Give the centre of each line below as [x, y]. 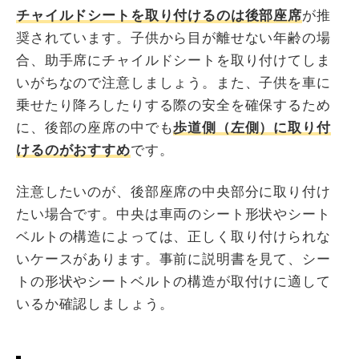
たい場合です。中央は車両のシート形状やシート [173, 215]
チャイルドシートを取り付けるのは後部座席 [159, 16]
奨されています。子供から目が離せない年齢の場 [173, 38]
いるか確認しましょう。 [95, 305]
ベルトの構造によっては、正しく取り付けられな [173, 237]
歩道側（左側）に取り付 [252, 128]
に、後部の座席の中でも [95, 128]
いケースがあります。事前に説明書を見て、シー [173, 260]
